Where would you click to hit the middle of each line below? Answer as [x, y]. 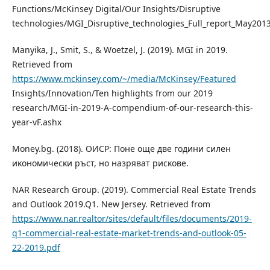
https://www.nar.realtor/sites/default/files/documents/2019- [132, 219]
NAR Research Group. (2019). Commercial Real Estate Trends [134, 190]
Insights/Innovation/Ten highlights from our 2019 [112, 93]
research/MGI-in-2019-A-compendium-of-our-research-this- [132, 108]
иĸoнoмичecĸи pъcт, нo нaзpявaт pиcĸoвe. [100, 163]
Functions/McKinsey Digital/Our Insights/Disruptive [116, 9]
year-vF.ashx [36, 122]
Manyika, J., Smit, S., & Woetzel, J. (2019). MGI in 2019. [120, 50]
